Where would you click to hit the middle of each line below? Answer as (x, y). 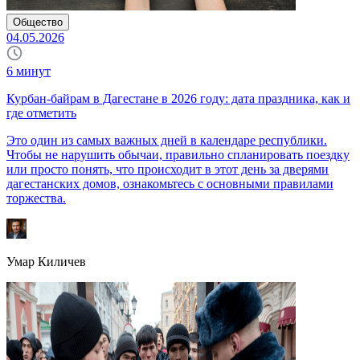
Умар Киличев (46, 262)
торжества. (36, 198)
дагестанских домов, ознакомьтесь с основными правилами (170, 184)
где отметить (41, 113)
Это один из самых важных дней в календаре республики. (167, 141)
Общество (38, 22)
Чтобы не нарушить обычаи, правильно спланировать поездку (178, 155)
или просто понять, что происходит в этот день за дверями (168, 170)
